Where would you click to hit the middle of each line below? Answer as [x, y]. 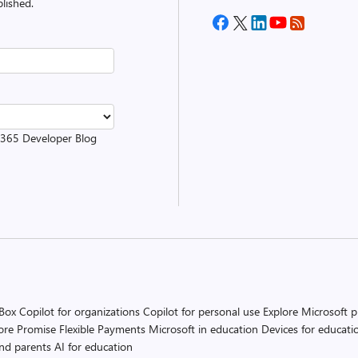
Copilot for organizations [80, 311]
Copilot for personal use [201, 311]
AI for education [93, 346]
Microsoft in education [203, 329]
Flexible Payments [102, 329]
